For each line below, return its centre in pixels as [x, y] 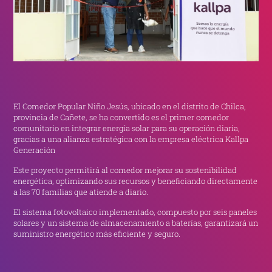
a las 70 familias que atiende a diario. [81, 192]
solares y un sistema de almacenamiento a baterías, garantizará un [136, 223]
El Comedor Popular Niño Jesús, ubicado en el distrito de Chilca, [130, 107]
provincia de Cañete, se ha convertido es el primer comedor [121, 117]
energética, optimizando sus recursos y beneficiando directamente [136, 181]
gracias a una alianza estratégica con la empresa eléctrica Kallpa [131, 139]
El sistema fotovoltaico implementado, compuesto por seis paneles [135, 212]
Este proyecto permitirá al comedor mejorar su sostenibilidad [125, 170]
